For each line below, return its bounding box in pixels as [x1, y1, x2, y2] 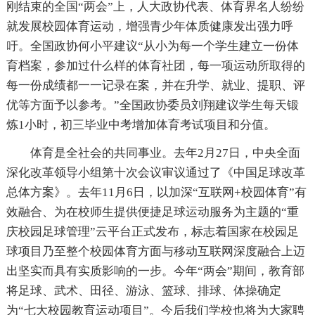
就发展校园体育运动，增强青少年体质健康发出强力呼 [6, 19, 293, 33]
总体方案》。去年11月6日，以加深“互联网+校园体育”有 [6, 185, 307, 199]
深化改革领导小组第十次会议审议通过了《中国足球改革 [6, 165, 305, 179]
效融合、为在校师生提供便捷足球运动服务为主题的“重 [6, 205, 299, 219]
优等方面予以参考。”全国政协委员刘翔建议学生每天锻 [6, 98, 299, 112]
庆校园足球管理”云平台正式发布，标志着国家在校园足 [6, 224, 299, 238]
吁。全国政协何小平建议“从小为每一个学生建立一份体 [6, 39, 299, 53]
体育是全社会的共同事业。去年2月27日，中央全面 [30, 146, 300, 160]
